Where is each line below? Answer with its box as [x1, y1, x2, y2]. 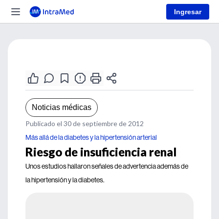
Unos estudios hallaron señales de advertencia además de [25, 162, 188, 171]
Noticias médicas [32, 103, 91, 111]
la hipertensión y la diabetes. [25, 175, 105, 184]
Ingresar [174, 7, 201, 16]
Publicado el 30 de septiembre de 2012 [25, 119, 144, 128]
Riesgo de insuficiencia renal [25, 145, 176, 159]
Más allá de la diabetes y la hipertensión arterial [25, 133, 157, 142]
